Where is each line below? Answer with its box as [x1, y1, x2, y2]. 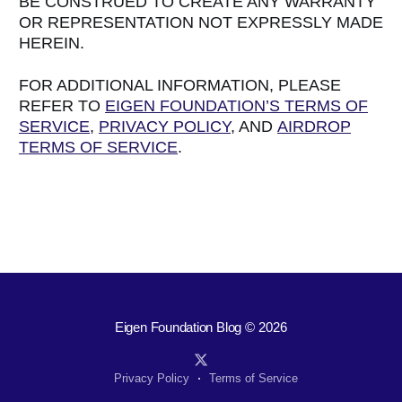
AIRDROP [277, 117, 352, 135]
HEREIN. [19, 33, 85, 52]
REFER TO [19, 96, 106, 115]
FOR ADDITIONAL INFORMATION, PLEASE [19, 75, 342, 94]
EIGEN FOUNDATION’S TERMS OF [105, 96, 369, 115]
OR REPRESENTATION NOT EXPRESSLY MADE [19, 13, 384, 31]
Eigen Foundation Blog [114, 319, 242, 335]
